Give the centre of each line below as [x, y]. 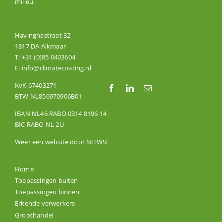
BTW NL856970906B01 [48, 96]
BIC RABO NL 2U [39, 124]
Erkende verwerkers [45, 203]
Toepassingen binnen [47, 192]
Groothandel [34, 215]
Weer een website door [51, 141]
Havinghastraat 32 [43, 35]
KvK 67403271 [36, 85]
